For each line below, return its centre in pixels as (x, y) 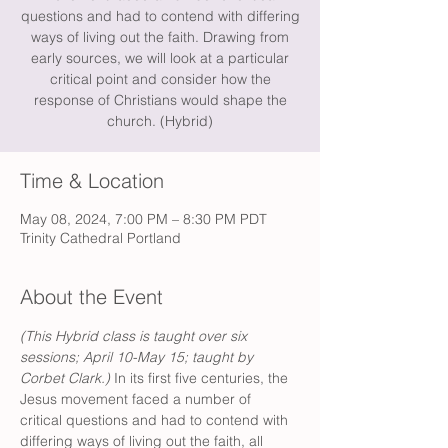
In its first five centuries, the (203, 378)
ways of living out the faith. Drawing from (160, 37)
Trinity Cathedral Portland (100, 238)
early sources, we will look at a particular (160, 58)
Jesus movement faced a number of (137, 399)
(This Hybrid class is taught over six (135, 336)
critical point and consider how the (160, 79)
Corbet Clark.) (67, 378)
